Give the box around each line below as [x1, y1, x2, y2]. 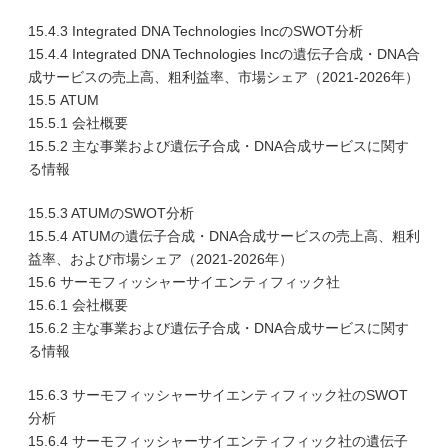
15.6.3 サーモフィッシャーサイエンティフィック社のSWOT [28, 387, 408, 403]
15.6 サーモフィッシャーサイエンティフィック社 [28, 274, 340, 290]
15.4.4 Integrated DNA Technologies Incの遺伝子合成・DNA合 [28, 46, 420, 62]
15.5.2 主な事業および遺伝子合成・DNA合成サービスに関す [28, 138, 409, 154]
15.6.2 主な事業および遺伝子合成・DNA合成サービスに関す [28, 320, 409, 336]
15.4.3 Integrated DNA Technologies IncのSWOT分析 [28, 23, 363, 39]
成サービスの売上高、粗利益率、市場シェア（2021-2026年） [28, 69, 419, 85]
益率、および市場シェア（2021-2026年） [28, 251, 293, 267]
